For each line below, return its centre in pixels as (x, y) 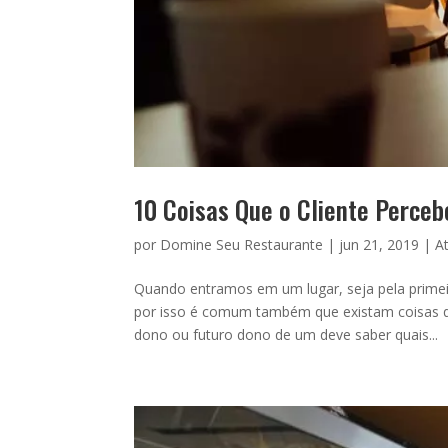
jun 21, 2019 (379, 244)
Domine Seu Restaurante (242, 244)
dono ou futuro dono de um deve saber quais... (286, 334)
